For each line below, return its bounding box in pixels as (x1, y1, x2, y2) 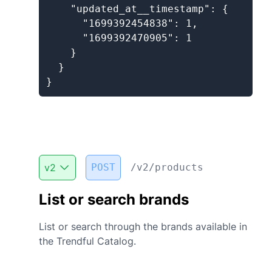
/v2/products (131, 161, 203, 173)
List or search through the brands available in (39, 220, 247, 233)
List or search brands (39, 191, 189, 208)
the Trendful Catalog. (39, 235, 136, 247)
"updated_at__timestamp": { (46, 3, 228, 15)
